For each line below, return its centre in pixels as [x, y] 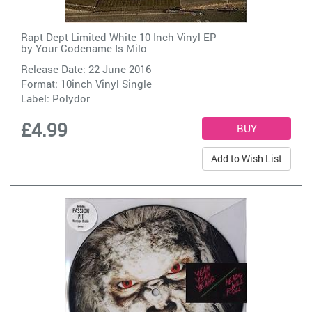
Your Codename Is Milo [91, 48]
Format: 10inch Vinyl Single [86, 83]
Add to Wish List [247, 158]
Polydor [71, 98]
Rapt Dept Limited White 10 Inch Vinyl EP [119, 37]
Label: [37, 98]
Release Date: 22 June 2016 [86, 69]
